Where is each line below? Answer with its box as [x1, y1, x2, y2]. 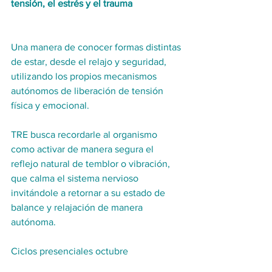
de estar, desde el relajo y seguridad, [11, 56, 169, 67]
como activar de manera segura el [11, 144, 156, 154]
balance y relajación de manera [11, 202, 145, 212]
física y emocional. [11, 100, 89, 110]
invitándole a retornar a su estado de [11, 188, 168, 198]
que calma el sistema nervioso [11, 173, 141, 183]
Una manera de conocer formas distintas [11, 42, 183, 52]
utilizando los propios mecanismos [11, 71, 159, 81]
